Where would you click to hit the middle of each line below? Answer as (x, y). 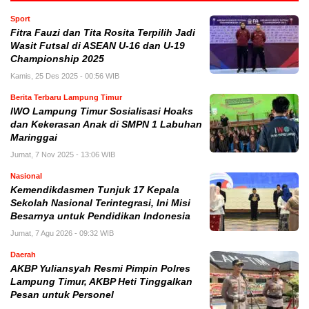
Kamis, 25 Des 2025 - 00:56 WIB (65, 76)
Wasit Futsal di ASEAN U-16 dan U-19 (98, 46)
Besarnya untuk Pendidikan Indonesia (100, 217)
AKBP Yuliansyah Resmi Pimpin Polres (100, 269)
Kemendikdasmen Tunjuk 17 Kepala (95, 190)
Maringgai (34, 138)
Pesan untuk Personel (62, 295)
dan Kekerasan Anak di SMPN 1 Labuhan (106, 125)
